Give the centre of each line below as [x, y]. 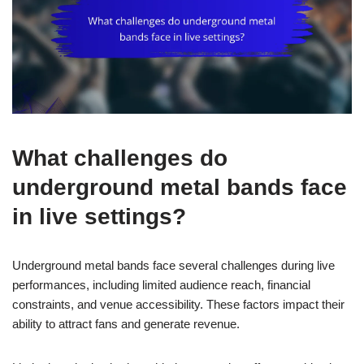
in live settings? [99, 216]
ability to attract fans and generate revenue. [126, 323]
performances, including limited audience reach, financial [161, 284]
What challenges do [120, 158]
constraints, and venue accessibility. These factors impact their [178, 304]
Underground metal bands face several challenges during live [173, 265]
